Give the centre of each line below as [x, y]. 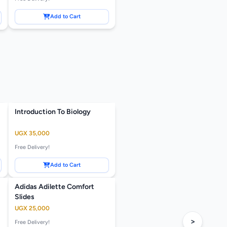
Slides [25, 197]
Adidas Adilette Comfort [54, 187]
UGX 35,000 [32, 134]
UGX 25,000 [32, 209]
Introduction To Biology [53, 112]
